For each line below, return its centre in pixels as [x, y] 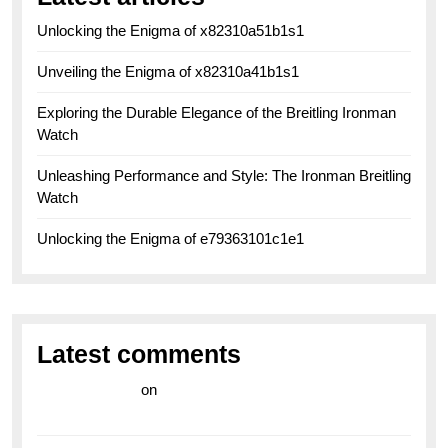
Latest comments [139, 353]
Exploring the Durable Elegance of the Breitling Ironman [216, 112]
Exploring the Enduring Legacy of [279, 389]
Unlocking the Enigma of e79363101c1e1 [170, 238]
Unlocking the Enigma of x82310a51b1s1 [170, 30]
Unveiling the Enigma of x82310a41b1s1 [168, 71]
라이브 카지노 [87, 389]
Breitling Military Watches [126, 413]
